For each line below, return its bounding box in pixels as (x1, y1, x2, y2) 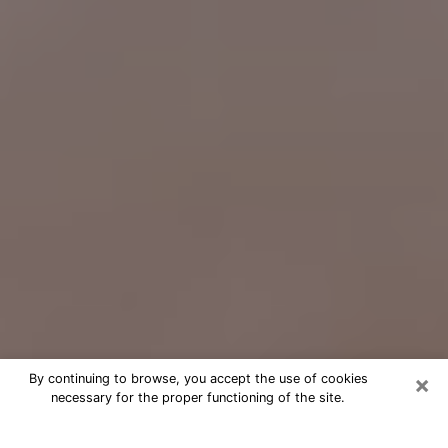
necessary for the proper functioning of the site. (51, 390, 345, 405)
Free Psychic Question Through (15, 417, 372, 446)
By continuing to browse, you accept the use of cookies (28, 371, 368, 386)
